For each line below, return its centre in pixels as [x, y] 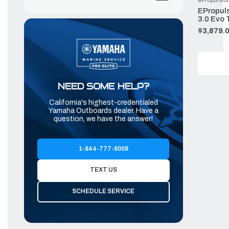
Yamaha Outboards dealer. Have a [103, 110]
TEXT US [103, 170]
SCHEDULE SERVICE [104, 191]
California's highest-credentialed [103, 102]
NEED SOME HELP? [104, 86]
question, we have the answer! [104, 119]
